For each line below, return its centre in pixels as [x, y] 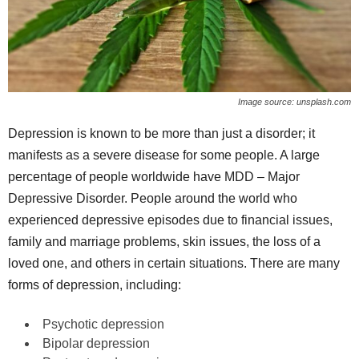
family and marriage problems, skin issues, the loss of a [164, 242]
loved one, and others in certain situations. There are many [174, 263]
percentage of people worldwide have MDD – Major [154, 177]
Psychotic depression [103, 324]
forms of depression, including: [95, 285]
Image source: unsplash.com [294, 102]
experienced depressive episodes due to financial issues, [170, 220]
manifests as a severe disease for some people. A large [164, 155]
